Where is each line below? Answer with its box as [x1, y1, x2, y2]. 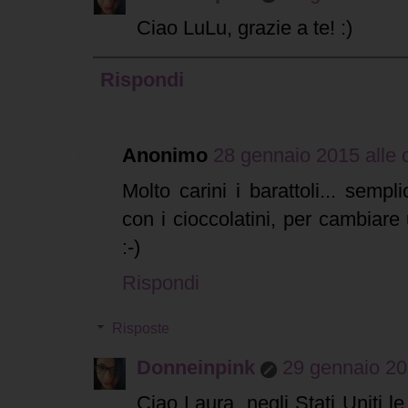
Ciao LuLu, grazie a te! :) [137, 16, 352, 40]
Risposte [111, 321, 169, 337]
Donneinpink [137, 356, 255, 380]
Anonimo [122, 144, 208, 168]
